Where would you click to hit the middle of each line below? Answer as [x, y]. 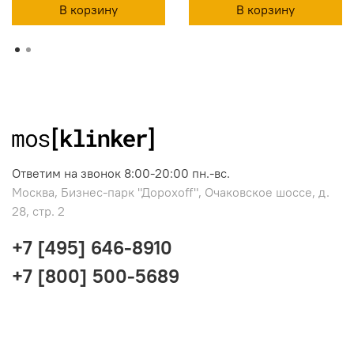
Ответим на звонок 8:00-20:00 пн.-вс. [121, 173]
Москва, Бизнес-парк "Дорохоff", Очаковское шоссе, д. [171, 192]
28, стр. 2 [38, 211]
